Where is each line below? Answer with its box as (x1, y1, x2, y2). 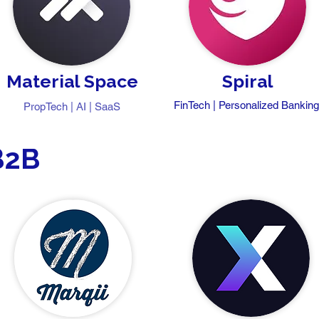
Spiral (222, 70, 273, 92)
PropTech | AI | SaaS (23, 100, 120, 113)
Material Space (6, 70, 138, 92)
